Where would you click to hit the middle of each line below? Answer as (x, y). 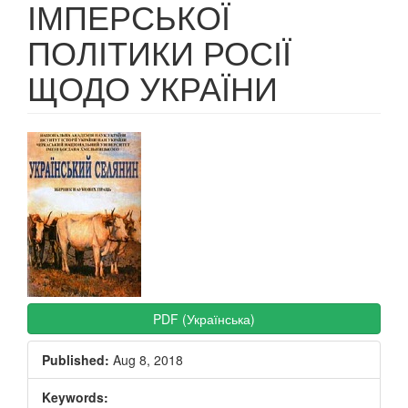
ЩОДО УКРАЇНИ (153, 87)
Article (65, 146)
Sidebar (74, 176)
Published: (76, 360)
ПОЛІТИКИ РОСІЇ (159, 51)
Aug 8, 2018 (146, 360)
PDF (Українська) (204, 319)
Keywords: (75, 397)
